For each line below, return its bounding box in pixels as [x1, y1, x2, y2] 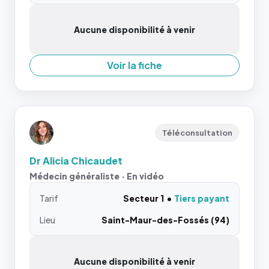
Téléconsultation [162, 127, 232, 138]
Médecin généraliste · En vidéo [29, 170, 164, 181]
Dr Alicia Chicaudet [29, 154, 122, 167]
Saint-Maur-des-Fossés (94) [101, 214, 229, 225]
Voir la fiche [107, 58, 162, 71]
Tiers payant [174, 192, 229, 204]
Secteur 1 [123, 192, 164, 204]
